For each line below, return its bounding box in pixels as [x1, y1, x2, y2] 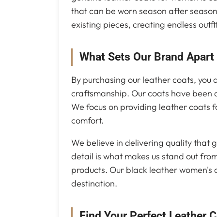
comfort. [71, 115, 104, 126]
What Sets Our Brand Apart [79, 50, 214, 64]
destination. [71, 178, 117, 189]
